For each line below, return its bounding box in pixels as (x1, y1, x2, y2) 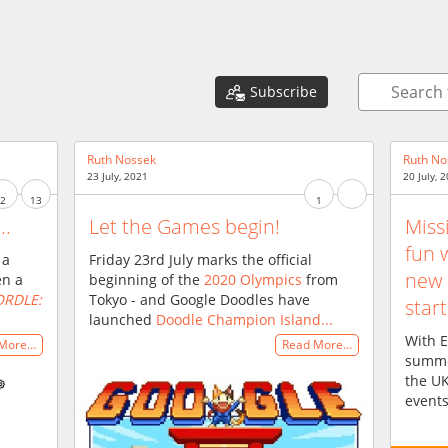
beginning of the (89, 269, 204, 289)
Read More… (282, 336, 352, 354)
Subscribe (250, 81, 317, 101)
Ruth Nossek (87, 151, 156, 168)
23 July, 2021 (87, 169, 148, 183)
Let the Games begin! (89, 212, 280, 240)
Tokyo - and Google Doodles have (89, 289, 310, 309)
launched (89, 309, 156, 329)
